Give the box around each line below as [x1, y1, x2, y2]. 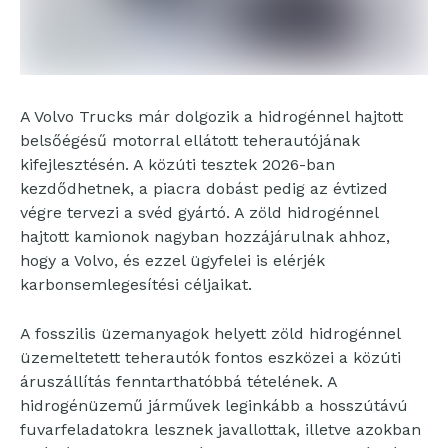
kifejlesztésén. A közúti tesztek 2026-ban [20, 155, 335, 175]
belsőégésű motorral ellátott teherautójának [20, 131, 360, 151]
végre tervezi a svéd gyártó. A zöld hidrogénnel [20, 203, 378, 223]
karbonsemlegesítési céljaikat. [20, 275, 252, 295]
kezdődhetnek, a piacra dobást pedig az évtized [20, 179, 388, 199]
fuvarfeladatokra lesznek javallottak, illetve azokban [20, 420, 421, 440]
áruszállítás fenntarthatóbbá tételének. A [20, 372, 337, 392]
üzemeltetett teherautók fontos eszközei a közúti [20, 348, 401, 368]
